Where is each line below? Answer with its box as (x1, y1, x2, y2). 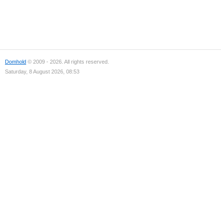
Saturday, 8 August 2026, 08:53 (5, 69, 79, 74)
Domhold (5, 59, 26, 65)
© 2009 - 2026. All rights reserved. (26, 59, 109, 65)
